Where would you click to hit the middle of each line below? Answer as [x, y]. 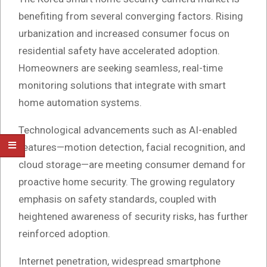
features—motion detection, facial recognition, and [132, 147]
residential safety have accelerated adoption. [119, 50]
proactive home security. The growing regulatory [127, 181]
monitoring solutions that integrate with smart [122, 85]
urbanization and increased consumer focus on [124, 33]
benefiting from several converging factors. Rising [131, 16]
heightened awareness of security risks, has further [133, 216]
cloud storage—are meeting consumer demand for [132, 164]
